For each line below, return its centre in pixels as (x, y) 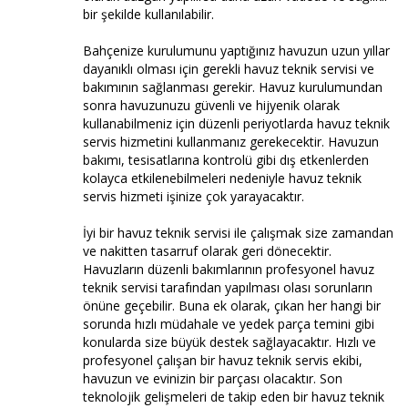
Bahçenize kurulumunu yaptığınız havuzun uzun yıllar (236, 50)
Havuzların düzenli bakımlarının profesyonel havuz (229, 269)
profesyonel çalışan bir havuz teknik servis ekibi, (223, 360)
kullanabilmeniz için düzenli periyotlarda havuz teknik (236, 123)
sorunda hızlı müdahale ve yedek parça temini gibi (229, 323)
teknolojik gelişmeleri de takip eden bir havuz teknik (234, 396)
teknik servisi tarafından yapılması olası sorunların (228, 287)
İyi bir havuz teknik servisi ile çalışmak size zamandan (238, 232)
